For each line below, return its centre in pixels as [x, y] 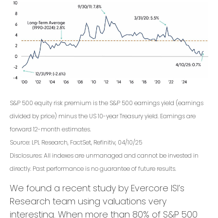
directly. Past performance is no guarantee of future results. [93, 169]
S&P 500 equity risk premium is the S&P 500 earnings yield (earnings [107, 103]
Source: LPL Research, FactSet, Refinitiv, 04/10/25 [76, 143]
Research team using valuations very [88, 201]
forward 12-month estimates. [50, 129]
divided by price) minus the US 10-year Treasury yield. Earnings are [103, 116]
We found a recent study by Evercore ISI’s [97, 188]
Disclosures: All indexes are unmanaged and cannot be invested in [104, 156]
